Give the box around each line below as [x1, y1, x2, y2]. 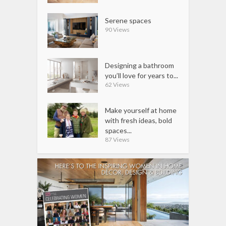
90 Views [105, 26, 130, 34]
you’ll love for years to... [105, 71, 179, 80]
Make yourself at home [105, 105, 177, 115]
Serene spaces [105, 16, 152, 25]
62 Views [105, 81, 130, 88]
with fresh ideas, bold [105, 116, 173, 125]
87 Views [105, 135, 130, 143]
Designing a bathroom [105, 61, 175, 70]
